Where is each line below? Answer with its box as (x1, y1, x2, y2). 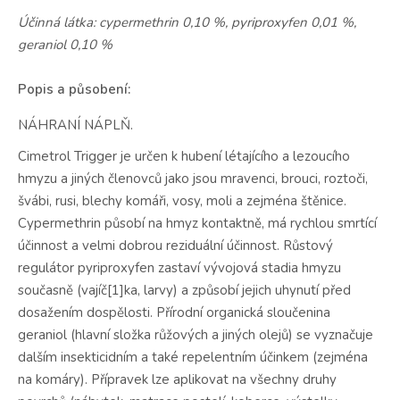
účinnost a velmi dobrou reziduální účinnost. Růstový (18, 237, 333, 255)
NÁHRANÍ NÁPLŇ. (18, 115, 133, 134)
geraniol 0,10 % (18, 35, 112, 54)
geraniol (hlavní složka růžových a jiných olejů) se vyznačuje (18, 326, 373, 345)
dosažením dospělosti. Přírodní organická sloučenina (18, 304, 330, 322)
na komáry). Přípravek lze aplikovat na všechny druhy (18, 371, 337, 389)
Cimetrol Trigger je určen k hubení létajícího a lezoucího (18, 147, 350, 166)
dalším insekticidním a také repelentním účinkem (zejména (18, 348, 368, 367)
